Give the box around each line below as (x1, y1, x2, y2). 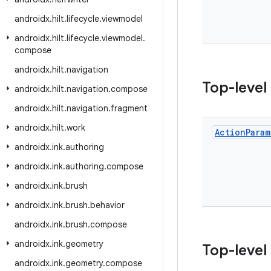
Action (215, 126, 246, 138)
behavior (90, 200, 125, 211)
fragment (111, 103, 148, 114)
